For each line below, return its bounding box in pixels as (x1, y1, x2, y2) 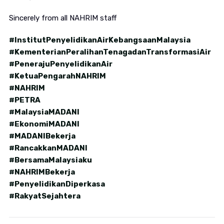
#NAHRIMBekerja (8, 167, 75, 177)
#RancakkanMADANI (8, 143, 87, 153)
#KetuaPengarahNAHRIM (8, 71, 106, 81)
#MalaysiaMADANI (8, 107, 79, 117)
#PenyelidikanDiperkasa (8, 179, 105, 189)
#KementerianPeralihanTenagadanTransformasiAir (8, 47, 211, 57)
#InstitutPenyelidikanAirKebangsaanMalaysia (8, 35, 190, 45)
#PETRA (8, 95, 40, 105)
